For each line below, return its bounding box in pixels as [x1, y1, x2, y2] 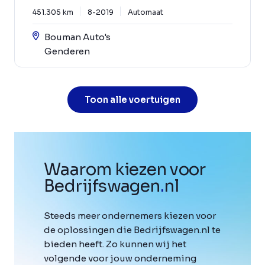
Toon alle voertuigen [85, 94, 180, 106]
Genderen [44, 46, 90, 57]
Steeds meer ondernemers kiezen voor [44, 210, 216, 222]
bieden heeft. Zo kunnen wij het [44, 238, 186, 250]
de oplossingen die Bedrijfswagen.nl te [44, 224, 221, 236]
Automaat [128, 8, 163, 17]
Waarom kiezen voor [44, 159, 206, 180]
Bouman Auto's [44, 31, 111, 43]
